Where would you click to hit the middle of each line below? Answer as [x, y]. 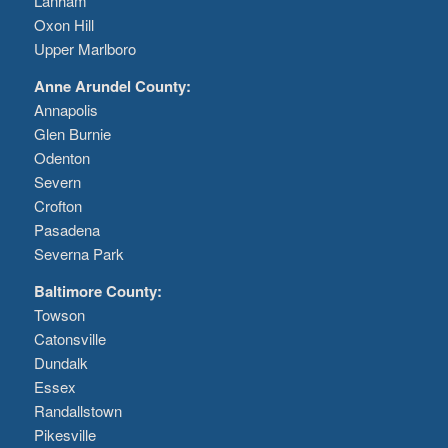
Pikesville [64, 434]
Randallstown [77, 410]
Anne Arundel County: [112, 86]
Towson [59, 314]
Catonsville [69, 338]
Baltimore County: [97, 290]
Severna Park [78, 254]
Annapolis [65, 110]
